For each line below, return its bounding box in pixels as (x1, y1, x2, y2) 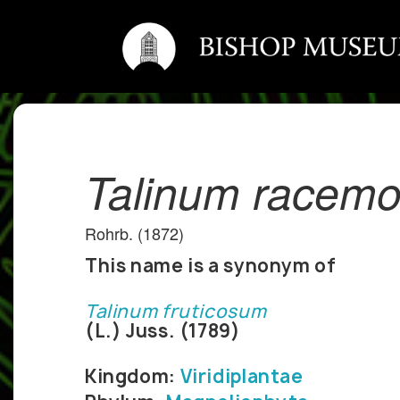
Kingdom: (85, 364, 180, 389)
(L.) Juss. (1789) (85, 319, 241, 344)
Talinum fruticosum (85, 299, 267, 324)
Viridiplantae (179, 364, 304, 389)
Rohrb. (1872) (85, 221, 184, 246)
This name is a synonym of (85, 254, 337, 279)
